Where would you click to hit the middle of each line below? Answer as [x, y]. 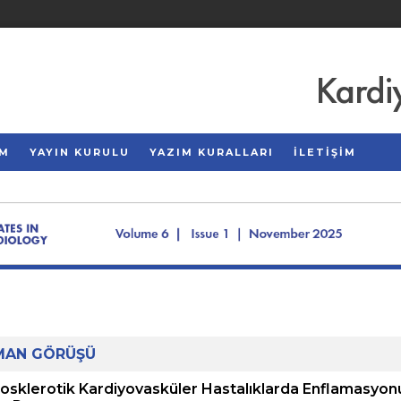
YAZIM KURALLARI [212, 152]
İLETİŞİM [325, 152]
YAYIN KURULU [80, 152]
